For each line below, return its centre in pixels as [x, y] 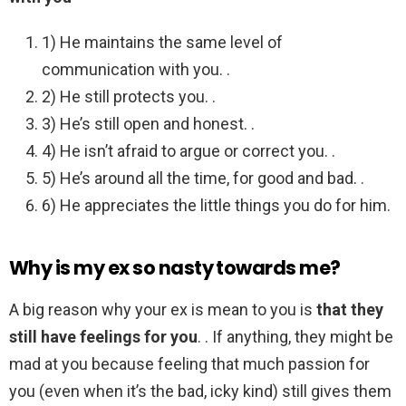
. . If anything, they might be [295, 337]
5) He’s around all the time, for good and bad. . [203, 179]
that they [350, 310]
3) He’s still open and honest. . [148, 124]
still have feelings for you [103, 337]
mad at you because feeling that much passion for [189, 364]
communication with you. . [136, 70]
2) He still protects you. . [129, 97]
